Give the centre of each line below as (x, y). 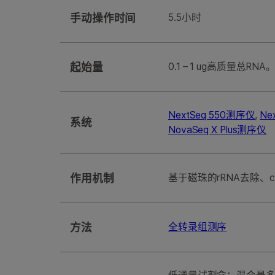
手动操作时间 (103, 18)
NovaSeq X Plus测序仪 (218, 130)
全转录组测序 (198, 227)
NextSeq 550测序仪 (212, 115)
